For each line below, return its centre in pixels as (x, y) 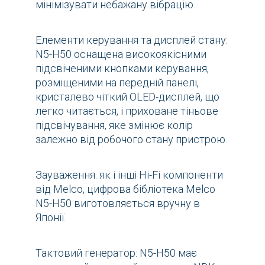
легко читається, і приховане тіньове (127, 111)
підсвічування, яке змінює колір (114, 125)
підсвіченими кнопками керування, (122, 68)
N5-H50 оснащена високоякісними (121, 54)
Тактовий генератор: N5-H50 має (116, 253)
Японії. (51, 217)
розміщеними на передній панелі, (117, 82)
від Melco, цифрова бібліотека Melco (125, 189)
